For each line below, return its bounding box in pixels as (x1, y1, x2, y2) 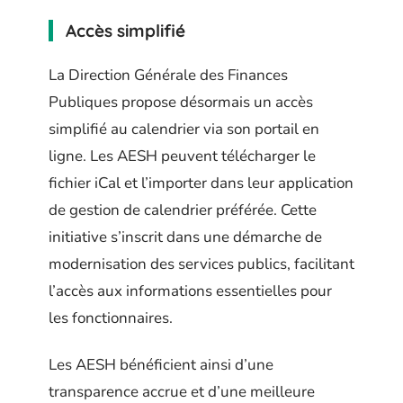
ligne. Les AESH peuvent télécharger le (49, 145, 316, 166)
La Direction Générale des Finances (49, 64, 288, 85)
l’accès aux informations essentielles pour (49, 280, 332, 301)
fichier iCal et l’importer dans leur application (49, 172, 354, 193)
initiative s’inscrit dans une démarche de (49, 226, 322, 247)
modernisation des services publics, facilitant (49, 253, 354, 274)
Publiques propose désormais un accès (49, 91, 313, 112)
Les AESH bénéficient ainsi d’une (49, 354, 273, 375)
